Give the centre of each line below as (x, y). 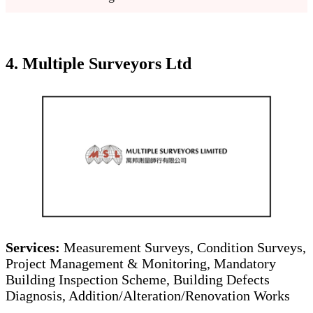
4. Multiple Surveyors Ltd (103, 63)
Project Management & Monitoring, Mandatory (141, 263)
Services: (35, 247)
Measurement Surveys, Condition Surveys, (185, 247)
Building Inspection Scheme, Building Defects (138, 279)
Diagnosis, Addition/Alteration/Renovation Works (155, 295)
